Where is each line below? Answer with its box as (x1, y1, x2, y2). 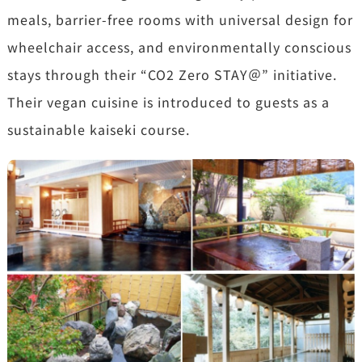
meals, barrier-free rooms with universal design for (6, 10, 353, 30)
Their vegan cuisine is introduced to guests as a (6, 92, 330, 112)
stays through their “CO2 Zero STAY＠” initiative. (6, 65, 337, 85)
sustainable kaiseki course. (6, 120, 190, 140)
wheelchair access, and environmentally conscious (6, 37, 351, 57)
